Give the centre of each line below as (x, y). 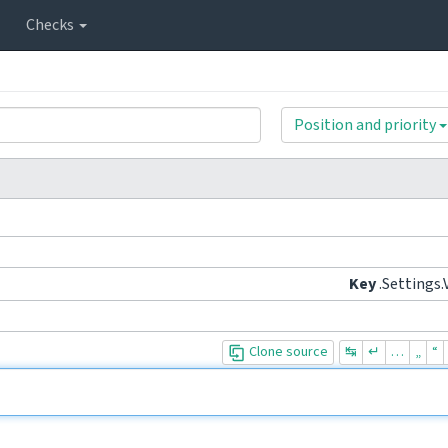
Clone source (287, 352)
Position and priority (365, 125)
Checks (51, 25)
